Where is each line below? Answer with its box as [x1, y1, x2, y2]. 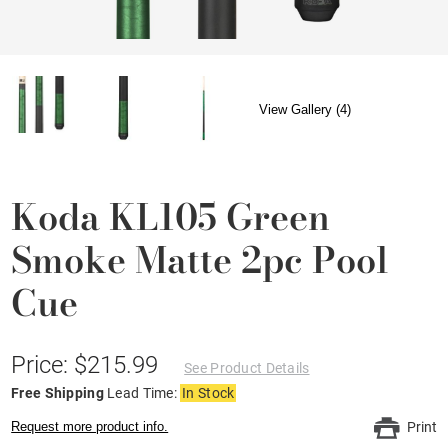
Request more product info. [11, 418, 169, 434]
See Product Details [184, 359, 310, 376]
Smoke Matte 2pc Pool [11, 231, 390, 287]
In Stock [182, 384, 235, 401]
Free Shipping [11, 384, 108, 401]
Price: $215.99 [11, 350, 165, 379]
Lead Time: [107, 384, 181, 401]
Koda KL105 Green [11, 188, 331, 244]
